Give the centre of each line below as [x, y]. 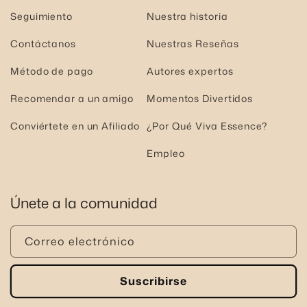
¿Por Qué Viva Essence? [207, 126]
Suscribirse [153, 281]
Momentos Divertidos [200, 98]
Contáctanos [43, 44]
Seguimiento [41, 16]
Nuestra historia [187, 16]
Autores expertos [190, 71]
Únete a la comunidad [84, 202]
